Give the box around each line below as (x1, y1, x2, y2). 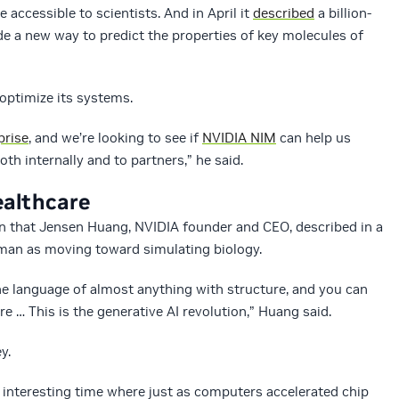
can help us (276, 129, 351, 147)
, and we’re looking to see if (28, 129, 202, 147)
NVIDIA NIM (202, 129, 276, 147)
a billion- (314, 4, 371, 22)
